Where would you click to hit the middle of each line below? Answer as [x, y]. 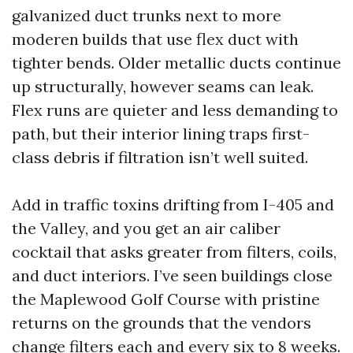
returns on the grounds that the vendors [162, 323]
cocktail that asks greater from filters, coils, [174, 252]
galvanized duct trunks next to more [147, 15]
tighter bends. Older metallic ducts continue [176, 63]
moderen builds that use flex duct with [155, 39]
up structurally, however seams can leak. [163, 86]
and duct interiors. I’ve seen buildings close [172, 275]
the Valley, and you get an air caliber [146, 228]
